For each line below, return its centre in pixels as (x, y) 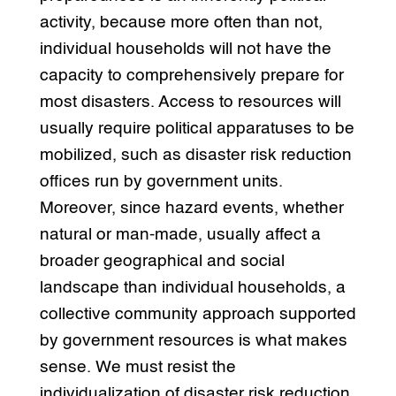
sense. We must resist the (137, 368)
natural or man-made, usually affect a (180, 235)
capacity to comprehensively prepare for (191, 76)
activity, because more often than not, (181, 23)
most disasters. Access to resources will (190, 103)
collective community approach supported (198, 315)
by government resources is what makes (193, 341)
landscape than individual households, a (192, 288)
